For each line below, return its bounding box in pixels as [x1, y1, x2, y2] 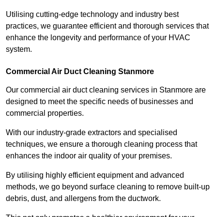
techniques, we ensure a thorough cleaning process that [6, 140, 197, 149]
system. [6, 45, 32, 54]
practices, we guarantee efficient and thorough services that [6, 22, 209, 31]
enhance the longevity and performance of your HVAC [6, 33, 190, 42]
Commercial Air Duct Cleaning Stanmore [6, 67, 154, 76]
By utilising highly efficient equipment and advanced [6, 171, 184, 180]
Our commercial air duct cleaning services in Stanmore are [6, 86, 206, 94]
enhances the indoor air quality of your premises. [6, 152, 172, 160]
